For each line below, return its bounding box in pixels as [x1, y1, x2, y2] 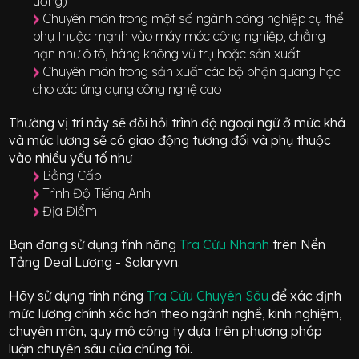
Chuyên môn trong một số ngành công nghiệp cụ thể [42, 10, 345, 26]
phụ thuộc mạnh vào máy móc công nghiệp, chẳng [33, 27, 326, 44]
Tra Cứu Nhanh [179, 236, 273, 252]
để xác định [272, 287, 342, 304]
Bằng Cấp [42, 167, 102, 184]
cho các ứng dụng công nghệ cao [33, 80, 222, 97]
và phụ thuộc [252, 131, 332, 148]
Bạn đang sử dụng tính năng [9, 236, 180, 252]
